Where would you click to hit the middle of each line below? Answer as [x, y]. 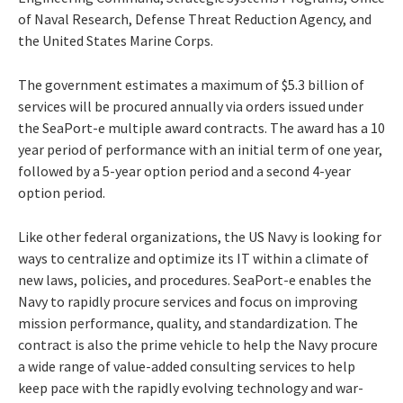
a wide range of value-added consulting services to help [187, 366]
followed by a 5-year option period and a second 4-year [184, 170]
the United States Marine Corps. [116, 40]
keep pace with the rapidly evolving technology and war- [191, 387]
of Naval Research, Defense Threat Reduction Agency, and [195, 18]
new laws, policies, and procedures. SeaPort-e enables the [195, 279]
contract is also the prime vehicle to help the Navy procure [198, 344]
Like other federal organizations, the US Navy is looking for [200, 236]
